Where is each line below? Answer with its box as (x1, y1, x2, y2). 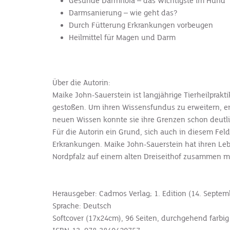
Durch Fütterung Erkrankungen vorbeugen (69, 21, 215, 30)
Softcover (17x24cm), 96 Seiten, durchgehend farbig (52, 214, 229, 223)
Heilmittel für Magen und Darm (69, 33, 176, 42)
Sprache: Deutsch (52, 201, 111, 210)
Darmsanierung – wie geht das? (69, 8, 180, 17)
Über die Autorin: (52, 78, 110, 87)
